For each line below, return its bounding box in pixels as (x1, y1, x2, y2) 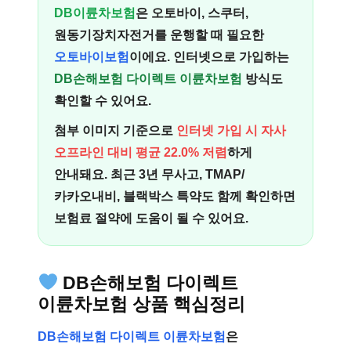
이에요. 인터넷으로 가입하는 (129, 50, 289, 63)
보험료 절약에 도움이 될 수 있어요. (54, 212, 248, 225)
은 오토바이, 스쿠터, (136, 6, 248, 20)
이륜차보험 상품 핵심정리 (38, 294, 245, 314)
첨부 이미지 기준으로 (54, 124, 176, 137)
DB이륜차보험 (54, 6, 136, 20)
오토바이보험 (54, 50, 129, 63)
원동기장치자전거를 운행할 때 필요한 (54, 28, 264, 42)
